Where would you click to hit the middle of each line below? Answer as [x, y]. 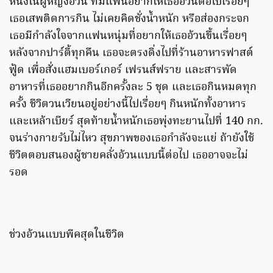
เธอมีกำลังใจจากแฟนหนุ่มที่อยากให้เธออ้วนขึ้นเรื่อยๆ [128, 37]
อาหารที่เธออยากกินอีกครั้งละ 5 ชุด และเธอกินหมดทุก [133, 88]
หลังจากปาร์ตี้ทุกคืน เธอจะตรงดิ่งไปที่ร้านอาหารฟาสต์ [131, 54]
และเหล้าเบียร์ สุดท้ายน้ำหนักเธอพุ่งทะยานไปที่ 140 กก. [136, 122]
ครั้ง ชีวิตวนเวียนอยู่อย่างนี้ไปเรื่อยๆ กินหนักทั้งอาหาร [128, 105]
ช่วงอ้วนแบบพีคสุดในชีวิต [67, 235]
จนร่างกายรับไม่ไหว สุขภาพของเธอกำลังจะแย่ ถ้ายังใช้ [132, 139]
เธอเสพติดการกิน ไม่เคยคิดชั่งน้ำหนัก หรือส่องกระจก [129, 19]
